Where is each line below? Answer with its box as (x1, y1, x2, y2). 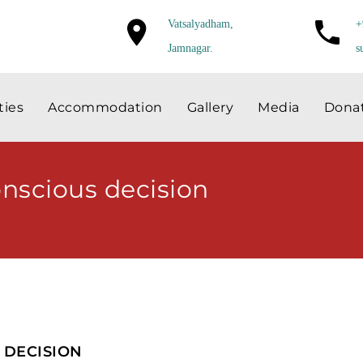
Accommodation (48, 100, 163, 115)
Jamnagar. (167, 42, 213, 54)
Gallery (186, 100, 233, 115)
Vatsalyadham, (167, 18, 233, 30)
